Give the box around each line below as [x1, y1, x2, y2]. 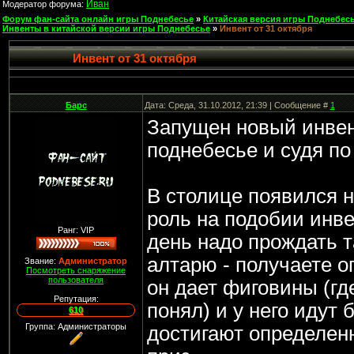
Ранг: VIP [58, 225, 94, 235]
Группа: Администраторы [25, 322, 126, 331]
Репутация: [53, 294, 99, 303]
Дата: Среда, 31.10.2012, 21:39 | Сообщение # [144, 100, 330, 110]
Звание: [24, 256, 58, 265]
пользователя [48, 275, 104, 284]
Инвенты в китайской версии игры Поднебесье [2, 24, 210, 33]
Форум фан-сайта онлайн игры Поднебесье [2, 14, 194, 24]
